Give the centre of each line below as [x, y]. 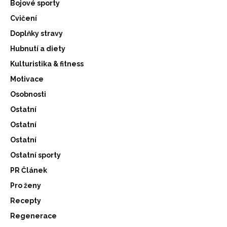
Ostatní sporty [35, 155]
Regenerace [33, 216]
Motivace [27, 79]
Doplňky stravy [36, 33]
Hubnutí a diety [38, 48]
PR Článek [29, 170]
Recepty [26, 200]
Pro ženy [26, 185]
